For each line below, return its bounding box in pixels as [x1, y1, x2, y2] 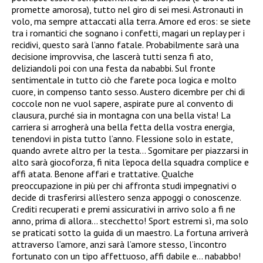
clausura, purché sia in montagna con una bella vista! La [12, 109, 231, 121]
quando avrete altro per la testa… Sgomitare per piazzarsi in [12, 144, 248, 156]
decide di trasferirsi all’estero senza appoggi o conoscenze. [12, 191, 241, 203]
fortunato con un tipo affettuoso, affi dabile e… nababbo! [12, 249, 241, 262]
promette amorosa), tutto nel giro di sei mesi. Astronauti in [12, 3, 243, 15]
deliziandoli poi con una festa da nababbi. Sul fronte [12, 62, 215, 74]
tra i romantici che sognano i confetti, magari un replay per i [12, 26, 245, 39]
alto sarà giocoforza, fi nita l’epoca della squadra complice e [12, 156, 249, 168]
